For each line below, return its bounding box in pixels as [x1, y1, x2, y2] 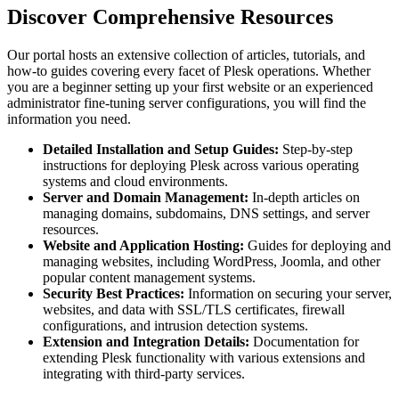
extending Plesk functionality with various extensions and [43, 350, 365, 366]
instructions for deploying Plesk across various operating [43, 158, 359, 174]
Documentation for [249, 334, 359, 350]
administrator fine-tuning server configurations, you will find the [7, 95, 366, 111]
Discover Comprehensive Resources [7, 5, 333, 29]
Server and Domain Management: [43, 190, 248, 206]
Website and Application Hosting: [43, 238, 244, 254]
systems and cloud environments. [43, 174, 228, 190]
